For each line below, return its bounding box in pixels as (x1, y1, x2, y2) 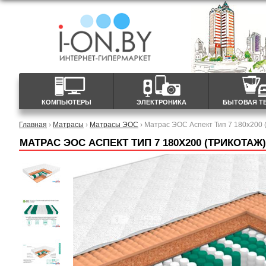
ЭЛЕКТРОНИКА (136, 99, 186, 106)
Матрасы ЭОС (90, 121, 138, 128)
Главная (19, 121, 47, 128)
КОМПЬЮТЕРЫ (41, 99, 91, 106)
